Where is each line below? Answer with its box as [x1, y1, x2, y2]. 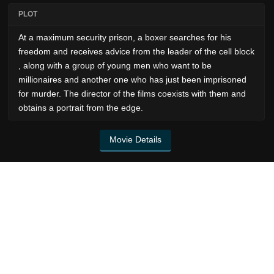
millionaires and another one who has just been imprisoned [18, 75, 246, 85]
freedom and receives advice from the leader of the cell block [18, 46, 254, 57]
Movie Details [109, 135, 161, 145]
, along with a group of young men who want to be [18, 61, 212, 71]
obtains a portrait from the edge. [18, 103, 143, 113]
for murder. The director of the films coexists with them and [18, 89, 246, 99]
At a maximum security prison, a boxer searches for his [18, 32, 231, 43]
